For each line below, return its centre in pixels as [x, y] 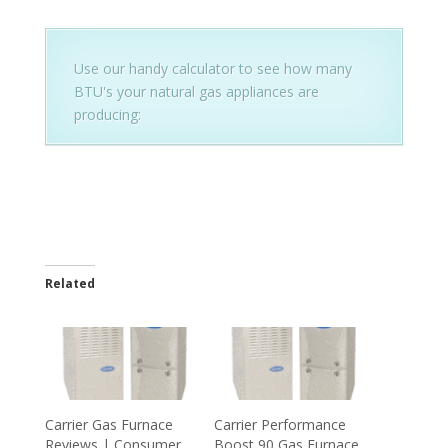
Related [69, 283]
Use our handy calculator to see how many [212, 68]
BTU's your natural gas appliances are [196, 91]
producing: [107, 114]
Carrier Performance [279, 425]
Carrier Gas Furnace [108, 425]
